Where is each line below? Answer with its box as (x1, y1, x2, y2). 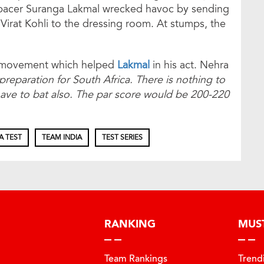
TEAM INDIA (42, 133, 82, 143)
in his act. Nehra (150, 58, 229, 72)
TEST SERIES (102, 133, 143, 143)
